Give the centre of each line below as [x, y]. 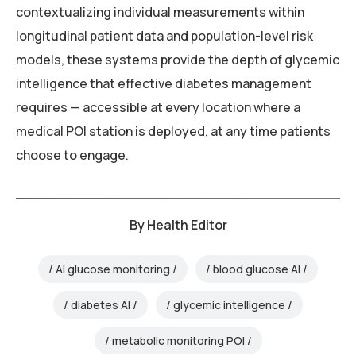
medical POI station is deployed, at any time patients [173, 132]
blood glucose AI [257, 269]
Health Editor [187, 225]
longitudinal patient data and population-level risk [164, 36]
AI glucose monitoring [113, 269]
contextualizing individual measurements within [160, 12]
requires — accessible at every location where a [158, 108]
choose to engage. [72, 155]
